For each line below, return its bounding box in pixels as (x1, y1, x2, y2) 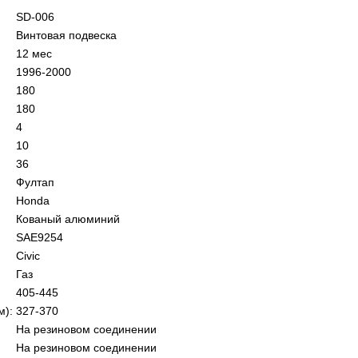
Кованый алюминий (16, 213, 120, 225)
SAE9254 (16, 231, 63, 244)
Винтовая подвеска (16, 29, 117, 42)
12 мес (16, 47, 52, 60)
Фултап (16, 176, 54, 189)
